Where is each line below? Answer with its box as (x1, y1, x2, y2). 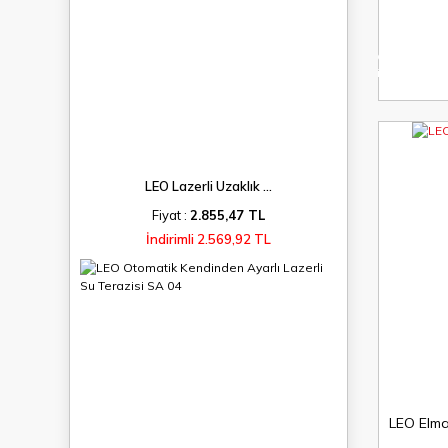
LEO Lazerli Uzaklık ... (145, 178, 272, 194)
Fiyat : (152, 207, 190, 223)
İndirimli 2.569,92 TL (146, 231, 271, 247)
